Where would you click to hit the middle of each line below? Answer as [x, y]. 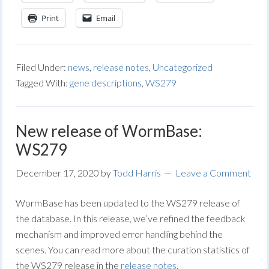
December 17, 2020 [58, 173]
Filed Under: [42, 67]
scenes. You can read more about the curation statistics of [133, 249]
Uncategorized [183, 67]
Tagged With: [43, 83]
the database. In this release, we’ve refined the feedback [131, 218]
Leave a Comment [213, 173]
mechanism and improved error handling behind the [119, 234]
